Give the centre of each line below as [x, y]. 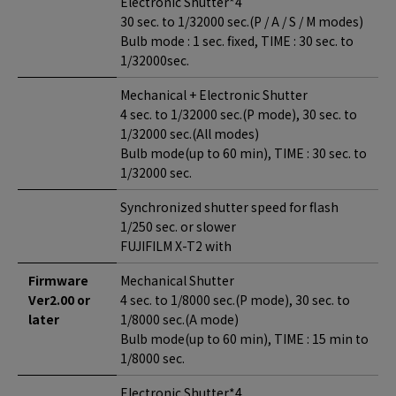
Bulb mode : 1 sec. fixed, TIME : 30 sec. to [237, 41]
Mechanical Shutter [177, 280]
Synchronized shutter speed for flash [229, 207]
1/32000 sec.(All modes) [190, 133]
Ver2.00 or [59, 300]
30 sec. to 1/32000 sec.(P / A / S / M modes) [242, 21]
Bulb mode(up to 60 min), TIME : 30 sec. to [244, 153]
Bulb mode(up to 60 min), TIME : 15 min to [244, 339]
